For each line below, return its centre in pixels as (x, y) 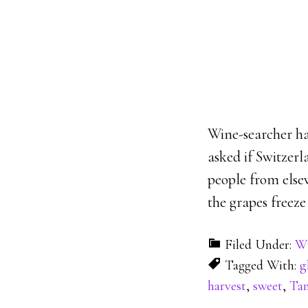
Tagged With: (262, 265)
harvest (227, 286)
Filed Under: (260, 245)
